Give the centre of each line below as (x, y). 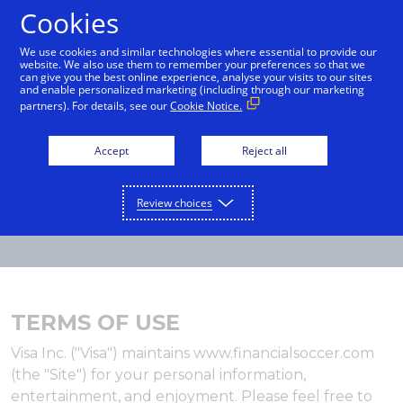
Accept (112, 151)
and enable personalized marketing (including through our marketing (193, 90)
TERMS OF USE (95, 323)
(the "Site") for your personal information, (158, 375)
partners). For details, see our (95, 106)
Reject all (264, 151)
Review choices (175, 203)
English (133, 22)
